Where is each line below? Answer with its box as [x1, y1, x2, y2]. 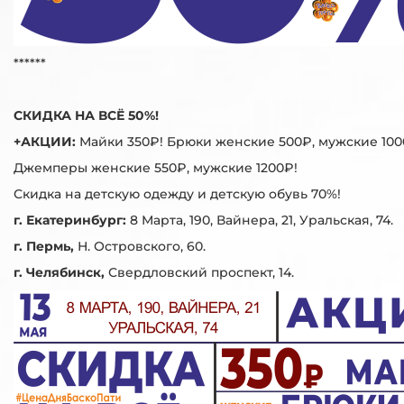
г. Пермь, [14, 237, 78, 254]
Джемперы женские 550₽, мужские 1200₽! [14, 159, 298, 176]
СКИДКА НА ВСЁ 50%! [14, 106, 159, 124]
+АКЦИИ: [14, 133, 79, 150]
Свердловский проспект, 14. [105, 263, 294, 280]
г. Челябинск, [14, 263, 105, 280]
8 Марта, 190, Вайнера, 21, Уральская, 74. [130, 211, 393, 228]
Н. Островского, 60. [78, 237, 206, 254]
